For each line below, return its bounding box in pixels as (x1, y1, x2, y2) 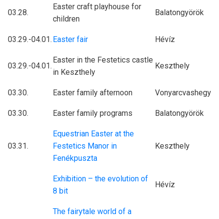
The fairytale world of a (53, 207, 131, 217)
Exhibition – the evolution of (53, 174, 148, 184)
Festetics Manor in (53, 141, 117, 151)
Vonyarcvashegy (155, 88, 211, 98)
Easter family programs (53, 109, 132, 118)
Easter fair (53, 35, 88, 44)
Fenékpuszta (53, 153, 97, 163)
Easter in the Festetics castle (53, 55, 153, 65)
